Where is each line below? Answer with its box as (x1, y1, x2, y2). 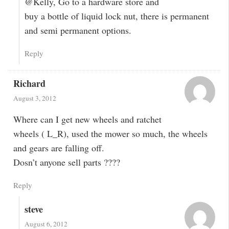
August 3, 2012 (13, 94, 56, 103)
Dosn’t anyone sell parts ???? (13, 155, 120, 168)
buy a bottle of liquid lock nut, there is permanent (25, 9, 210, 22)
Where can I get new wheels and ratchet (13, 112, 162, 125)
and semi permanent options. (25, 24, 132, 36)
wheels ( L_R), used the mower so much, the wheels (13, 127, 208, 140)
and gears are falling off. (13, 141, 104, 154)
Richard (13, 77, 45, 90)
